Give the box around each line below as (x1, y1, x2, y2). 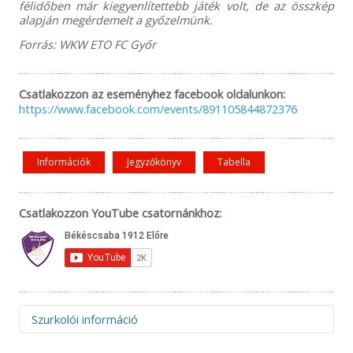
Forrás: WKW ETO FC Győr (18, 36, 156, 53)
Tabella (217, 155, 251, 169)
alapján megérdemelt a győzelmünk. (18, 12, 213, 28)
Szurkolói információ (31, 311, 138, 328)
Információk (36, 155, 91, 169)
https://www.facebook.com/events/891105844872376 (18, 101, 297, 117)
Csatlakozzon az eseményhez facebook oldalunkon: (18, 86, 285, 102)
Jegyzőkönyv (126, 155, 181, 169)
